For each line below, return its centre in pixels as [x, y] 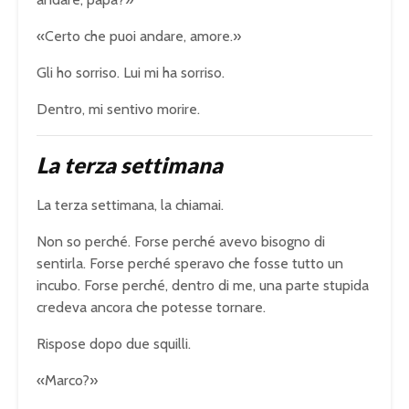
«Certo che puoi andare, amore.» [139, 36]
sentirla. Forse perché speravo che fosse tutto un [190, 263]
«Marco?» [67, 380]
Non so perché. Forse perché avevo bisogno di [181, 241]
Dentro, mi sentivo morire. [118, 109]
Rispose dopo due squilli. [114, 343]
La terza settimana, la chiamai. [130, 204]
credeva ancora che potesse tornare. [151, 307]
